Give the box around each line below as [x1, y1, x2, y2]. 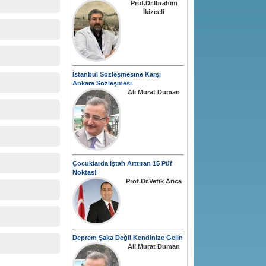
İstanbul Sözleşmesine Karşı [72, 71, 161, 78]
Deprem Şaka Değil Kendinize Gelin [72, 234, 183, 242]
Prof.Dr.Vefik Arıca [126, 178, 182, 185]
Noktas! [72, 169, 97, 176]
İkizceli [143, 8, 164, 16]
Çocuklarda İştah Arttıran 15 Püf [72, 160, 172, 167]
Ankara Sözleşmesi [72, 80, 132, 87]
